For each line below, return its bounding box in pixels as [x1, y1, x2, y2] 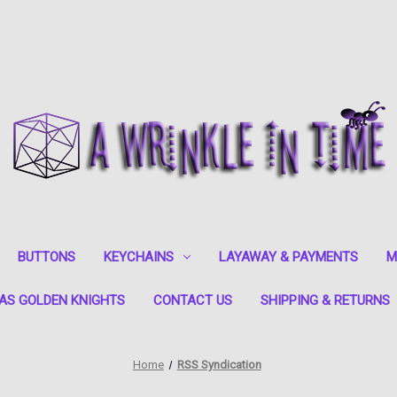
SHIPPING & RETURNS [260, 292, 390, 308]
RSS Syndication [176, 357, 261, 371]
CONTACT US [152, 292, 232, 308]
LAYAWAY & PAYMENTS [218, 248, 358, 265]
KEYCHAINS [103, 248, 174, 265]
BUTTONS [17, 248, 75, 265]
